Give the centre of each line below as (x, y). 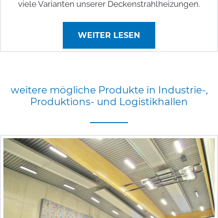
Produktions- (62, 102)
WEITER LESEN (109, 36)
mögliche (73, 90)
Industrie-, (183, 90)
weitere (29, 90)
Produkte (121, 90)
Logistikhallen (154, 102)
